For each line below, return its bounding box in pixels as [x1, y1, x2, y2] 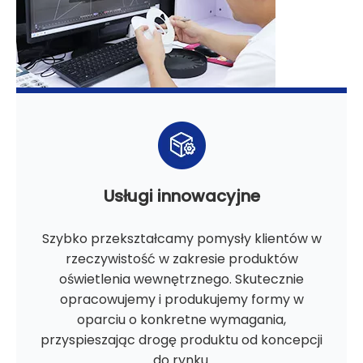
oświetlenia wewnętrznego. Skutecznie [59, 270, 304, 289]
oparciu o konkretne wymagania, [77, 310, 286, 330]
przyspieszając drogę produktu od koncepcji [41, 331, 322, 350]
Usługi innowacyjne [103, 185, 260, 208]
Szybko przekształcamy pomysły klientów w [41, 229, 322, 249]
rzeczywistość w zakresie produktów [65, 250, 298, 269]
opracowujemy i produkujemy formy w [59, 290, 304, 310]
